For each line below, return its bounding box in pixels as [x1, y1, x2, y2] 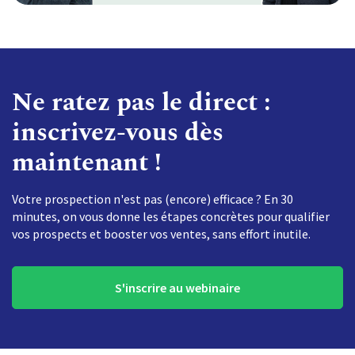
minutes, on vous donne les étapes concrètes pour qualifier [12, 208, 330, 224]
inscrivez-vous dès [12, 113, 223, 152]
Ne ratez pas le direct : [12, 83, 271, 122]
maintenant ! [12, 143, 162, 182]
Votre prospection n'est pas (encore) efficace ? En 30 [12, 191, 293, 207]
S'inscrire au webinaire [115, 280, 240, 296]
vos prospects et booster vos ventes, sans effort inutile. [12, 226, 311, 242]
